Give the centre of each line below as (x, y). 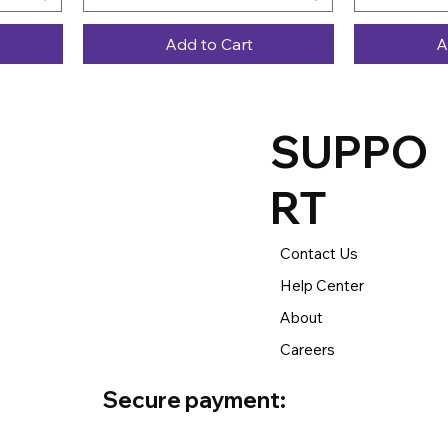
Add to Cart (208, 44)
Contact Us (318, 254)
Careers (307, 350)
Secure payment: (194, 400)
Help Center (321, 286)
